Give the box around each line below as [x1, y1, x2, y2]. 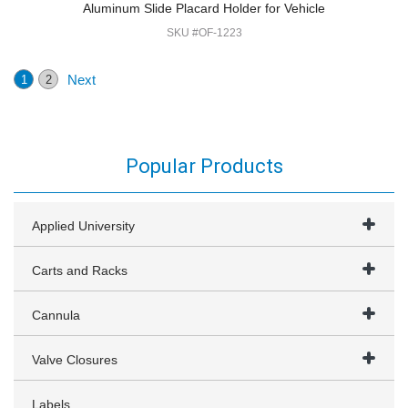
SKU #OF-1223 [166, 26, 242, 39]
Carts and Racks [32, 263, 127, 278]
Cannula [32, 308, 80, 322]
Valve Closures [32, 352, 117, 367]
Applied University [32, 219, 135, 233]
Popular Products [125, 155, 283, 178]
